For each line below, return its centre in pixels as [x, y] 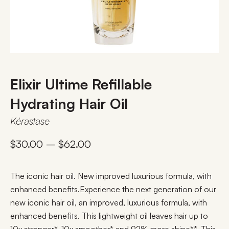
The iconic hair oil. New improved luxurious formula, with [111, 176]
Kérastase [30, 121]
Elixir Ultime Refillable [81, 84]
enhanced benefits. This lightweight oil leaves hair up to [109, 216]
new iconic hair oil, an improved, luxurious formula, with [109, 203]
